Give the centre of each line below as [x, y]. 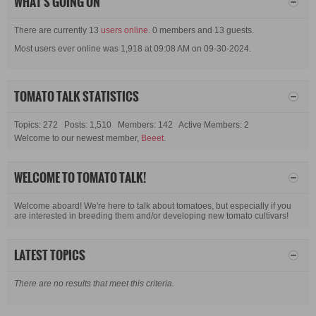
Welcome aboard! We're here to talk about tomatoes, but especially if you [153, 206]
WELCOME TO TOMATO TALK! [80, 178]
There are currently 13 [57, 30]
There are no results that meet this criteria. [94, 284]
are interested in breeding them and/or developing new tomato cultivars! [151, 216]
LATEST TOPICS [50, 256]
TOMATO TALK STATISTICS [77, 97]
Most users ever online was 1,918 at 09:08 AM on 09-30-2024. [133, 48]
